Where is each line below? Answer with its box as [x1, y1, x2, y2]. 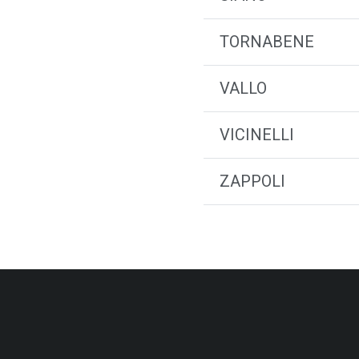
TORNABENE [220, 32, 314, 51]
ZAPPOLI [220, 171, 285, 191]
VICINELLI [220, 125, 294, 144]
